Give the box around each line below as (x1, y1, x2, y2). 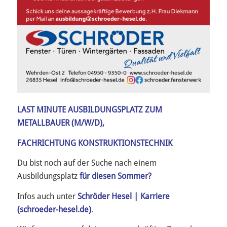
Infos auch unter (17, 191, 78, 201)
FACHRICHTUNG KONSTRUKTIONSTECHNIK (17, 138, 172, 148)
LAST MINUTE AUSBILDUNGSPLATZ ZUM (17, 105, 162, 115)
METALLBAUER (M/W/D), (17, 118, 106, 128)
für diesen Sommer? (79, 171, 152, 181)
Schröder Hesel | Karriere (77, 191, 170, 201)
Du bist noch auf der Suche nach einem (17, 158, 157, 168)
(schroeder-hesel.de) (17, 204, 91, 214)
